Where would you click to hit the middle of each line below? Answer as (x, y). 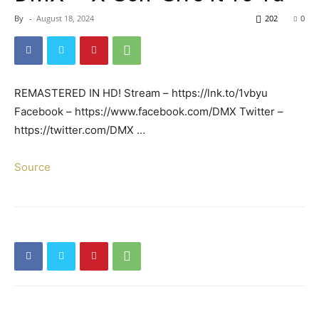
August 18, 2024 (65, 18)
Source (32, 167)
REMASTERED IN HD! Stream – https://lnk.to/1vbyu (141, 93)
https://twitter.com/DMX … (80, 130)
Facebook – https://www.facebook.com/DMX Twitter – (149, 111)
